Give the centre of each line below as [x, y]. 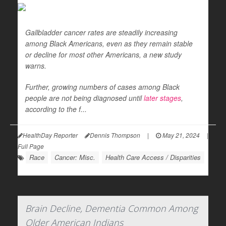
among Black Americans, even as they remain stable [109, 43]
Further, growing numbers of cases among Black [102, 87]
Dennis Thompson [115, 135]
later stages [162, 98]
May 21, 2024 [180, 135]
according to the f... [56, 109]
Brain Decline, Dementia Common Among [111, 208]
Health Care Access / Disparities [153, 157]
